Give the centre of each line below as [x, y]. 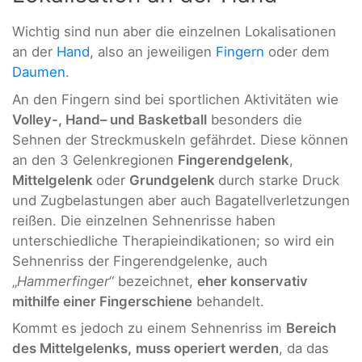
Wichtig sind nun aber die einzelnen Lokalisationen [174, 32]
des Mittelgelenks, [72, 348]
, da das [304, 348]
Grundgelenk [174, 180]
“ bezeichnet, [153, 281]
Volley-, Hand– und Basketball [109, 119]
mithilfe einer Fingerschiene [102, 301]
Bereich [311, 328]
